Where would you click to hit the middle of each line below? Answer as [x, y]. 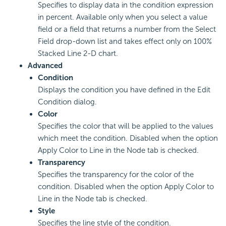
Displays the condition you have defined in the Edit [124, 90]
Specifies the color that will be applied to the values [126, 126]
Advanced [45, 65]
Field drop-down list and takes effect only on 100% [125, 41]
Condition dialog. [67, 102]
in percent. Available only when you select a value [123, 17]
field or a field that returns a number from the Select [127, 29]
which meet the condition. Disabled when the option [128, 138]
